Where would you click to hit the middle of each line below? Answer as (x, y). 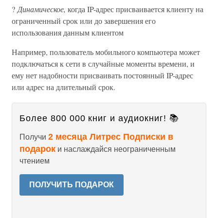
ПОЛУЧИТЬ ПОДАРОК (72, 185)
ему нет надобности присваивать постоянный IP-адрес (102, 75)
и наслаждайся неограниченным (116, 149)
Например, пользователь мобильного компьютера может (106, 52)
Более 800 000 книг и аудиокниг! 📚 (99, 118)
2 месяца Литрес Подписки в (111, 137)
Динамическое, (42, 9)
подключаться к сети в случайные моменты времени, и (103, 64)
